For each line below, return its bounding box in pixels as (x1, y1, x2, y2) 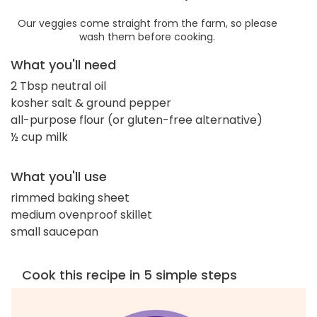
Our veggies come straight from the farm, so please (17, 16, 277, 30)
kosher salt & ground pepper (11, 94, 171, 111)
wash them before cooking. (79, 29, 215, 44)
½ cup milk (11, 128, 68, 145)
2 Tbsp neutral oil (11, 77, 106, 94)
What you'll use (11, 167, 107, 185)
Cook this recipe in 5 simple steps (22, 265, 237, 284)
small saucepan (11, 223, 98, 240)
